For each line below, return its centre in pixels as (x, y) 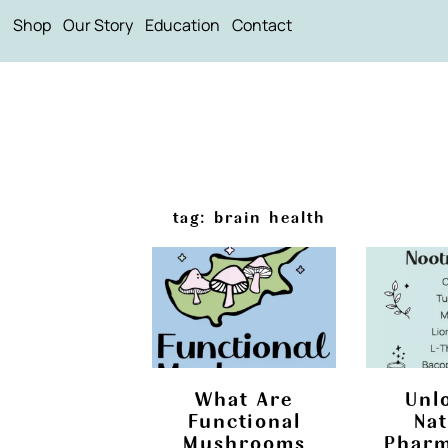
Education (183, 25)
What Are (244, 399)
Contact (262, 25)
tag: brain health (249, 217)
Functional (244, 421)
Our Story (98, 25)
